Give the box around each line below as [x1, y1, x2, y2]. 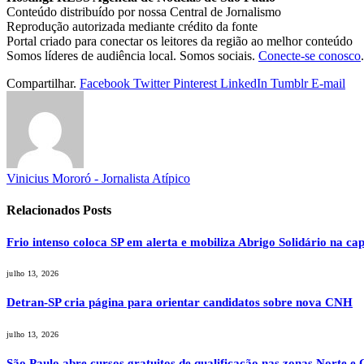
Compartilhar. [6, 76, 76, 91]
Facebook [80, 76, 130, 91]
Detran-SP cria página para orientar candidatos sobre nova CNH [6, 296, 353, 310]
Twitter [133, 76, 170, 91]
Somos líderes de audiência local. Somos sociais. [6, 49, 258, 63]
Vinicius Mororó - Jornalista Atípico [6, 171, 190, 186]
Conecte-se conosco [258, 49, 361, 63]
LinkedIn [220, 76, 267, 91]
